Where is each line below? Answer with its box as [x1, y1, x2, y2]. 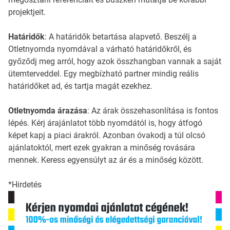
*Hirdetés [8, 180, 42, 190]
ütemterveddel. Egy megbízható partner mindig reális [8, 69, 199, 79]
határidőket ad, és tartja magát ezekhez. [8, 81, 152, 91]
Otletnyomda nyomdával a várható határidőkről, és [8, 44, 191, 54]
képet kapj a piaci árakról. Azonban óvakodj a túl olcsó [8, 130, 205, 141]
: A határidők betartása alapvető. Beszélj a [45, 32, 197, 42]
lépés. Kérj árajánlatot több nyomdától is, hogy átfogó [8, 118, 202, 128]
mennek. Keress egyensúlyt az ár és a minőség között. [8, 155, 203, 165]
